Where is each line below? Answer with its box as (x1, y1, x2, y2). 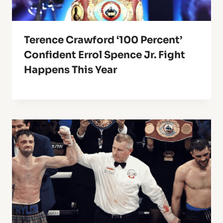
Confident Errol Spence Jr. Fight (24, 49, 185, 62)
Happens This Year (24, 64, 117, 77)
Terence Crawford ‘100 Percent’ (24, 34, 182, 47)
